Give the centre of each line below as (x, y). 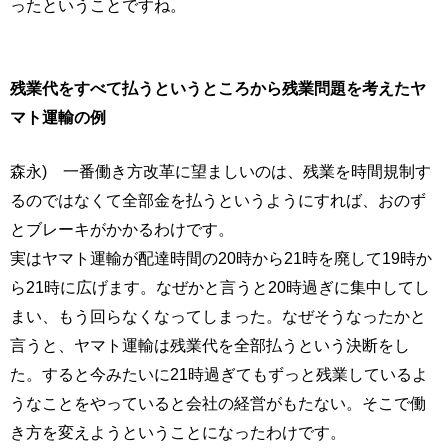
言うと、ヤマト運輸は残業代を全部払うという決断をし (210, 345)
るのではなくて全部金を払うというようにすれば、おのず (218, 200)
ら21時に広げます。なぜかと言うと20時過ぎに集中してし (220, 287)
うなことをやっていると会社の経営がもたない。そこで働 (218, 403)
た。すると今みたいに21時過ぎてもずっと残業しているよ (219, 374)
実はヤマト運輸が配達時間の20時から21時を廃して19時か (221, 258)
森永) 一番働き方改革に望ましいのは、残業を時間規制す (220, 171)
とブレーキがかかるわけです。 (122, 229)
